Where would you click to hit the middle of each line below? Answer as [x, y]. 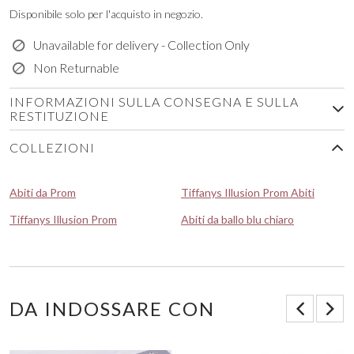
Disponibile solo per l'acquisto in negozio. [106, 14]
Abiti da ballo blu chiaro [237, 220]
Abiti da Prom [43, 193]
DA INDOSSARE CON [112, 309]
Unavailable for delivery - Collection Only [142, 45]
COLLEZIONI [52, 148]
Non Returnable [77, 68]
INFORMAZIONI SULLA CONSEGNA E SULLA [154, 102]
